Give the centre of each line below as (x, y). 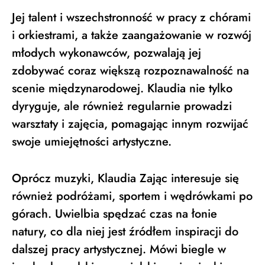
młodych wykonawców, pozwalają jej (106, 53)
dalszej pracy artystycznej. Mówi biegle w (119, 249)
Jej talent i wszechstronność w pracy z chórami (131, 17)
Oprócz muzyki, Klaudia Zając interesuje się (125, 178)
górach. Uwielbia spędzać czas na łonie (114, 214)
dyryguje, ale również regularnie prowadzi (122, 106)
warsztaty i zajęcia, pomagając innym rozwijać (130, 124)
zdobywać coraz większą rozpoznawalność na (130, 70)
